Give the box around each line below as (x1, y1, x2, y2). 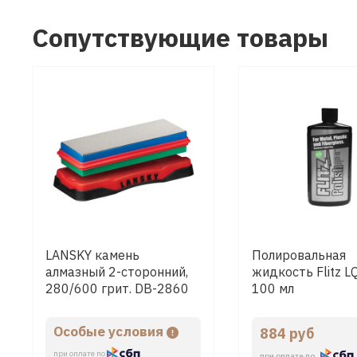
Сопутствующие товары (32, 20, 328, 54)
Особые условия (53, 323, 167, 341)
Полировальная (251, 247, 346, 264)
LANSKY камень (45, 247, 139, 264)
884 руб (259, 324, 314, 343)
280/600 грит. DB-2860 (45, 280, 189, 297)
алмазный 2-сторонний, (45, 264, 188, 280)
